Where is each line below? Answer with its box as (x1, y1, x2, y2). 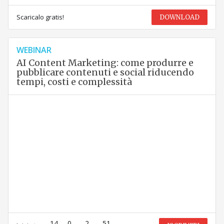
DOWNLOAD (159, 13, 200, 22)
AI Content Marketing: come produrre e (16, 57, 193, 69)
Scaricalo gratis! (16, 12, 64, 22)
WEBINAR (16, 44, 51, 56)
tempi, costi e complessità (16, 76, 132, 88)
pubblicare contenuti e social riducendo (16, 66, 194, 78)
